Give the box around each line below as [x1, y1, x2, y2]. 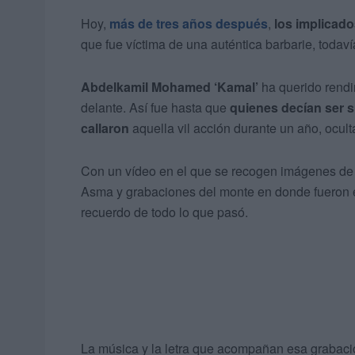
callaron [81, 119, 129, 138]
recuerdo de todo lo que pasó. [81, 203, 248, 222]
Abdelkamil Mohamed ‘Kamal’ [81, 78, 258, 97]
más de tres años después [109, 14, 268, 33]
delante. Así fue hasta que [81, 98, 230, 117]
